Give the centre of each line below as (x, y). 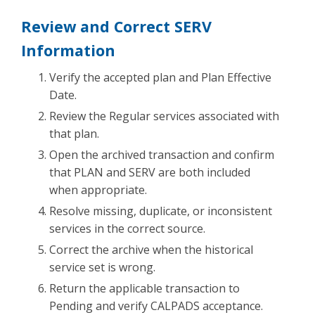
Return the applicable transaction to (144, 288)
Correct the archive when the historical (151, 249)
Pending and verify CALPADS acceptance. (156, 306)
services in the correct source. (127, 228)
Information (68, 50)
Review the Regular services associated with (164, 116)
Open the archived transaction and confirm (162, 154)
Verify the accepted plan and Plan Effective (160, 77)
